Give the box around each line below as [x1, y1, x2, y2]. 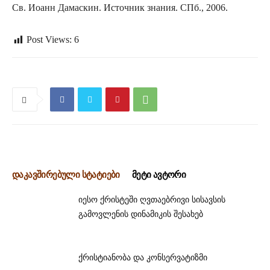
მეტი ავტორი [131, 170, 186, 180]
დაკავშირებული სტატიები [12, 170, 120, 180]
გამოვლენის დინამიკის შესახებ [78, 209, 203, 220]
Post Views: [27, 34, 72, 45]
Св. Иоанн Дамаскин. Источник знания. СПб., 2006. [12, 2, 228, 13]
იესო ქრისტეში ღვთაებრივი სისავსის [78, 194, 225, 206]
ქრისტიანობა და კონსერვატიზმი [78, 252, 207, 263]
